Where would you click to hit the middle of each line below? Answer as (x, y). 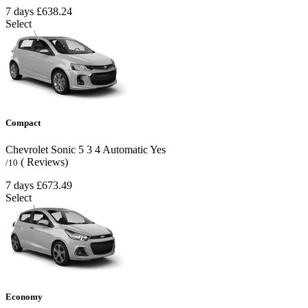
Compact (23, 122)
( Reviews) (44, 162)
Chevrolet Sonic (41, 149)
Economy (24, 297)
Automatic (124, 149)
